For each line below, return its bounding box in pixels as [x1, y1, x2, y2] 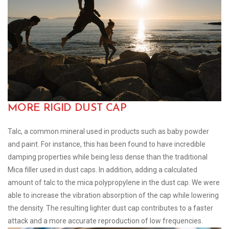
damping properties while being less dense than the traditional [8, 153, 208, 162]
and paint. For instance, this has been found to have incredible [8, 140, 205, 149]
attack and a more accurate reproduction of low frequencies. [8, 217, 203, 225]
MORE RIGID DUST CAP [8, 103, 127, 114]
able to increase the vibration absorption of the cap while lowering [8, 191, 219, 200]
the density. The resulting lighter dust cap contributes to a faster [8, 204, 213, 213]
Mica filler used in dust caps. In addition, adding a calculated [8, 166, 197, 174]
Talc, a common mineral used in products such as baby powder [8, 127, 209, 136]
